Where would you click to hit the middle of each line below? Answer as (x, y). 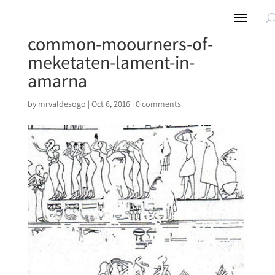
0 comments (158, 104)
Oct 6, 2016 (110, 104)
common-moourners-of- (120, 44)
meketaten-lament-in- (111, 62)
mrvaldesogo (62, 104)
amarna (57, 80)
